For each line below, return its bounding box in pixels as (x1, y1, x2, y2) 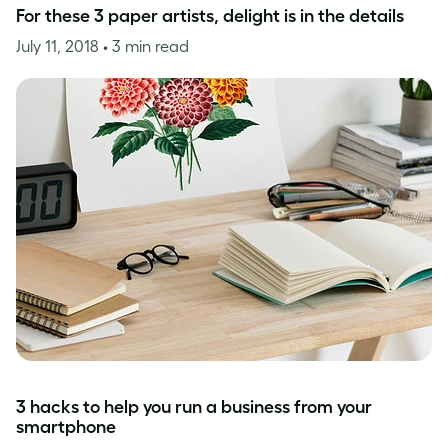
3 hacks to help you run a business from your (16, 397, 372, 417)
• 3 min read (103, 37, 189, 55)
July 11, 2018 (16, 37, 103, 55)
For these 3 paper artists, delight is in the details (16, 6, 404, 26)
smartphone (16, 417, 116, 437)
